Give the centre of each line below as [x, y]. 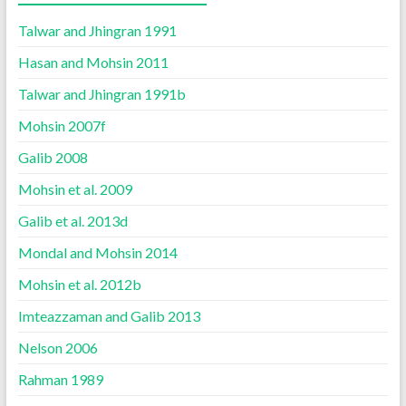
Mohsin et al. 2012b [79, 284]
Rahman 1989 [60, 379]
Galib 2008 [53, 157]
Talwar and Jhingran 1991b [101, 94]
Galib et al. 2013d [72, 221]
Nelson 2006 [58, 348]
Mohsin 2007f [62, 126]
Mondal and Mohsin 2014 [97, 252]
